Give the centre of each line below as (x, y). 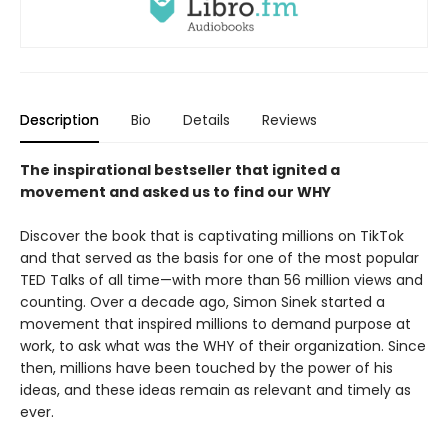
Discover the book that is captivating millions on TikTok (212, 236)
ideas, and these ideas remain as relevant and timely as (215, 390)
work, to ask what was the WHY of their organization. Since (223, 346)
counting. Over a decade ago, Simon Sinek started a (202, 302)
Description (59, 120)
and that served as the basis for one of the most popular (219, 258)
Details (206, 120)
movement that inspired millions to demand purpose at (215, 324)
